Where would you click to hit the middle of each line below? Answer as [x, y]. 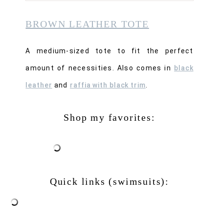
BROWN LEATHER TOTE [87, 24]
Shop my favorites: [109, 117]
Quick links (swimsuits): [109, 181]
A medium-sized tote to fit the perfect [109, 51]
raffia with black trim [108, 85]
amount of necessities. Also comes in [100, 68]
